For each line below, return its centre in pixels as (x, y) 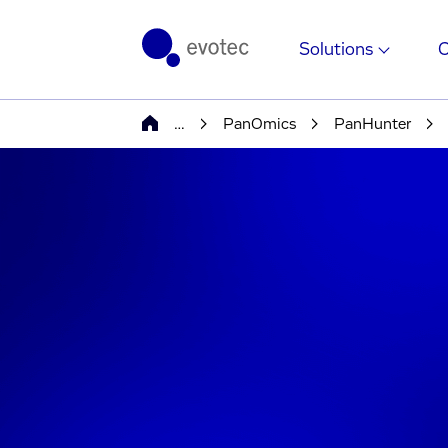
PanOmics (259, 124)
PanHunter (372, 124)
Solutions (336, 49)
